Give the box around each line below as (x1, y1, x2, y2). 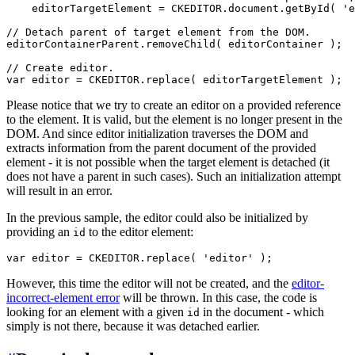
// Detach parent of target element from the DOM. (6, 26, 311, 39)
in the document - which (200, 305, 324, 319)
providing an (6, 225, 73, 239)
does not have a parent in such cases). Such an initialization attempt (6, 170, 341, 184)
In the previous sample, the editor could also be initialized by (6, 211, 308, 225)
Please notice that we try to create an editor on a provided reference (6, 98, 341, 113)
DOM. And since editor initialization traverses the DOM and (6, 127, 308, 141)
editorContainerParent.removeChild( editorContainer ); (6, 38, 342, 51)
